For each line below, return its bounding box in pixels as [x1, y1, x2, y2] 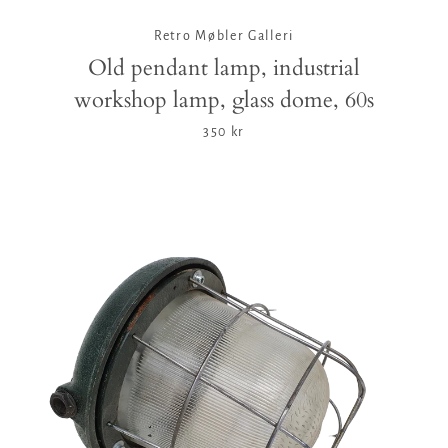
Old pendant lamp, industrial [88, 53, 360, 84]
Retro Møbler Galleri [154, 29, 294, 44]
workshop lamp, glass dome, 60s [74, 85, 374, 116]
